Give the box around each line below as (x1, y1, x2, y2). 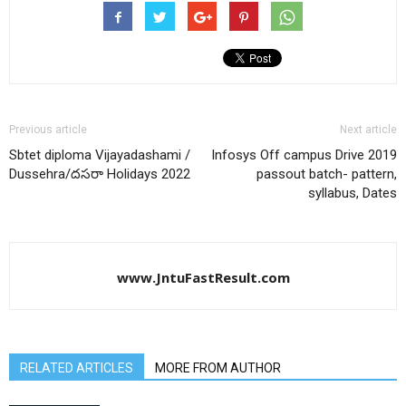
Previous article (9, 122, 87, 136)
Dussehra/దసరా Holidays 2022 (9, 165, 190, 182)
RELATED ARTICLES (20, 360, 133, 375)
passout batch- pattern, (256, 165, 397, 182)
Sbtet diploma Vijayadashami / (9, 146, 190, 163)
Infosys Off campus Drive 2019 (211, 146, 397, 163)
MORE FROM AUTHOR (155, 360, 281, 375)
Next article (340, 122, 397, 136)
